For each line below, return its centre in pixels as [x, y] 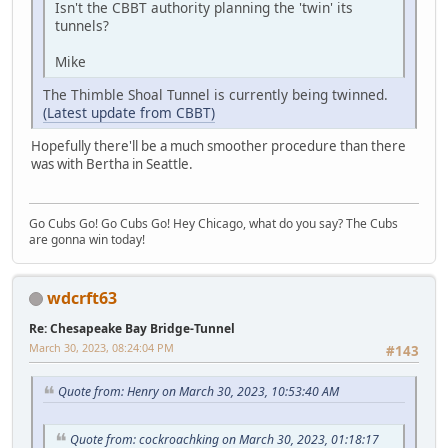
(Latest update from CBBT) [129, 113]
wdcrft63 [82, 297]
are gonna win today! [87, 239]
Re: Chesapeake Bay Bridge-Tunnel [132, 328]
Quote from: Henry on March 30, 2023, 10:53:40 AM [198, 391]
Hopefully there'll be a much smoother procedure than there [218, 146]
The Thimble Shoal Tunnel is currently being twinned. [215, 95]
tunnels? [82, 26]
